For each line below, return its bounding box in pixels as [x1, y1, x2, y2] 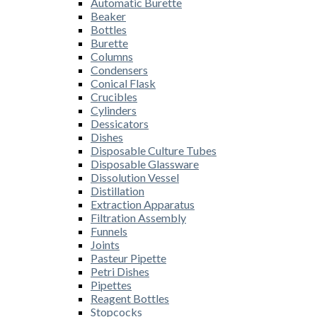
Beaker [91, 8, 126, 23]
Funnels [91, 224, 127, 238]
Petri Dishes [91, 264, 149, 278]
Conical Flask [91, 76, 156, 90]
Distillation [91, 183, 144, 197]
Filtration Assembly [91, 210, 186, 224]
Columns [91, 49, 133, 63]
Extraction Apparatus [91, 197, 195, 211]
